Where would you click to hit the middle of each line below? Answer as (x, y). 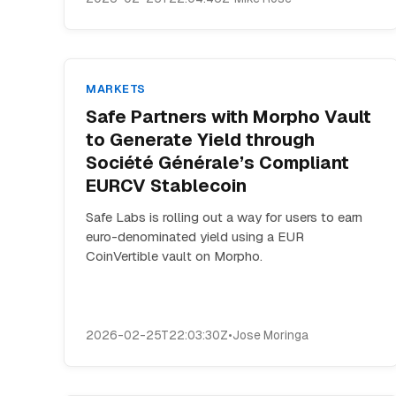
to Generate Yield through (200, 140)
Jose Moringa (270, 335)
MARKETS (116, 89)
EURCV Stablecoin (166, 186)
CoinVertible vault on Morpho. (174, 256)
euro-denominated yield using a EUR (195, 236)
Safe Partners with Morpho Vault (228, 117)
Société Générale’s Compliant (217, 163)
